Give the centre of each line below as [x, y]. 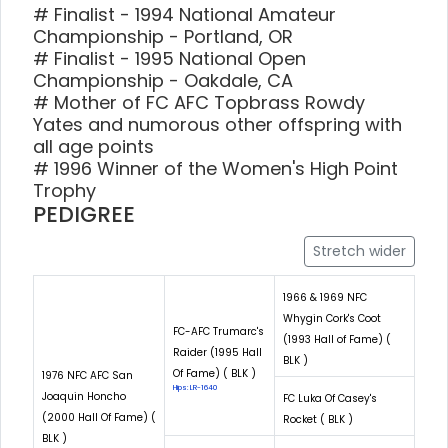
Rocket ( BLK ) [318, 419]
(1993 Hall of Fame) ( [337, 339]
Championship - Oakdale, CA [163, 80]
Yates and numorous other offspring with [217, 124]
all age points [93, 146]
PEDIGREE [84, 214]
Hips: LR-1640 [195, 387]
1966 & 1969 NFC [325, 297]
